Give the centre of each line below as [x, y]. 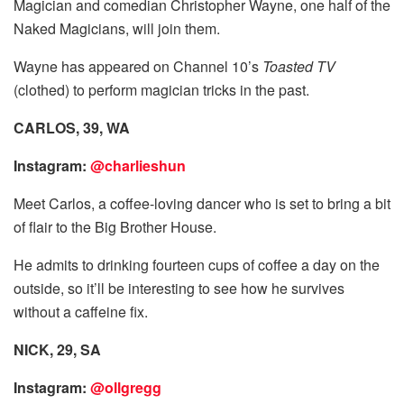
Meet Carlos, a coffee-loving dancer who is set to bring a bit [202, 203]
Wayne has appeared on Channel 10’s [138, 66]
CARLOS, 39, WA [72, 127]
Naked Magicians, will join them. [117, 28]
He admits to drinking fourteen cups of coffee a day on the [197, 264]
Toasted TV [299, 66]
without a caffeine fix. [81, 311]
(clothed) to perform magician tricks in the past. [161, 89]
